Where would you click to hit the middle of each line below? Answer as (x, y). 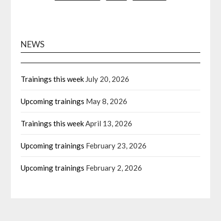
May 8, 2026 (107, 101)
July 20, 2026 (108, 79)
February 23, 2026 (116, 146)
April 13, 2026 (109, 123)
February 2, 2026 (114, 168)
